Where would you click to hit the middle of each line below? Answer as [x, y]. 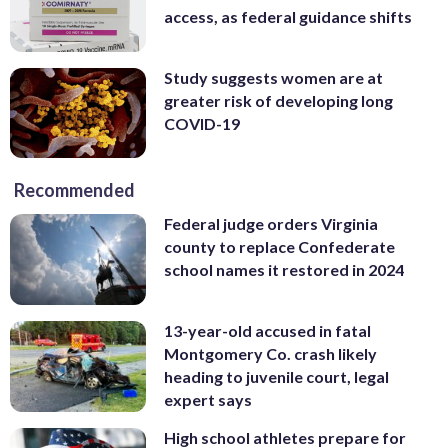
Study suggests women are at [273, 77]
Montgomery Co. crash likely [270, 354]
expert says [208, 400]
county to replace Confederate [279, 247]
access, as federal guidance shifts [288, 17]
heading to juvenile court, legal [276, 377]
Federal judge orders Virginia [271, 224]
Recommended [74, 190]
